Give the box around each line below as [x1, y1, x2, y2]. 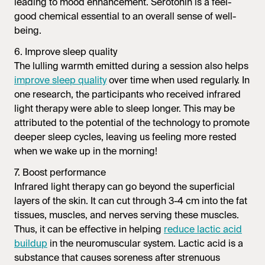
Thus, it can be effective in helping [14, 222, 164, 235]
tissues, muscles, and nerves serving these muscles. [14, 208, 239, 221]
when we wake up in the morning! [14, 144, 157, 157]
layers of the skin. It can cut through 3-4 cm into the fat [14, 194, 247, 207]
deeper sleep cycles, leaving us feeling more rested [14, 130, 237, 143]
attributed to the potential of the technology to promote [14, 116, 250, 129]
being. [14, 24, 41, 37]
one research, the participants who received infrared [14, 88, 241, 101]
